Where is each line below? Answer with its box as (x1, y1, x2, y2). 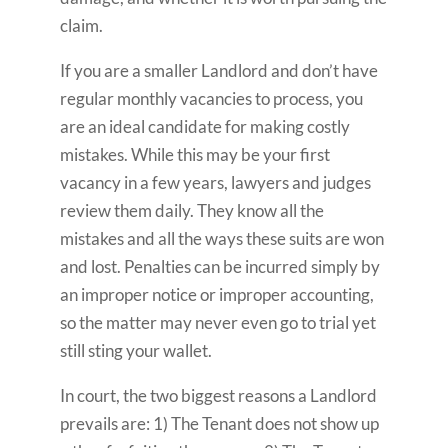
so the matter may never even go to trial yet (59, 312, 376, 333)
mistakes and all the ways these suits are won (59, 228, 384, 249)
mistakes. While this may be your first (59, 144, 330, 165)
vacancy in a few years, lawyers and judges (59, 172, 371, 193)
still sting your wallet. (59, 340, 212, 361)
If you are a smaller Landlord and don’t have (59, 60, 378, 81)
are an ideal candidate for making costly (59, 116, 350, 137)
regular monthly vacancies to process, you (59, 88, 363, 109)
